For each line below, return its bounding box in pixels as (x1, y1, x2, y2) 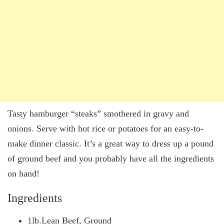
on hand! (7, 168, 39, 179)
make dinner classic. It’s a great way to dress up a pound (7, 138, 213, 149)
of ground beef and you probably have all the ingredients (7, 153, 214, 164)
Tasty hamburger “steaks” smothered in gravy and (7, 108, 189, 119)
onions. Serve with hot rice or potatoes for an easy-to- (7, 123, 203, 134)
